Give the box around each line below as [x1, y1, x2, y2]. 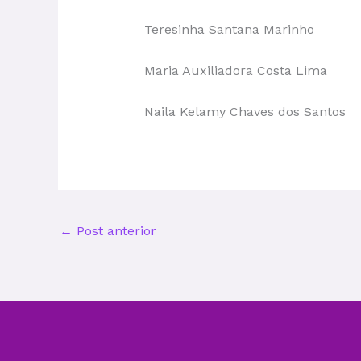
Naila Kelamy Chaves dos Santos [143, 103, 346, 119]
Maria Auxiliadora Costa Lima [143, 63, 327, 78]
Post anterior [73, 223, 156, 239]
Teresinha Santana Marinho [143, 22, 314, 38]
